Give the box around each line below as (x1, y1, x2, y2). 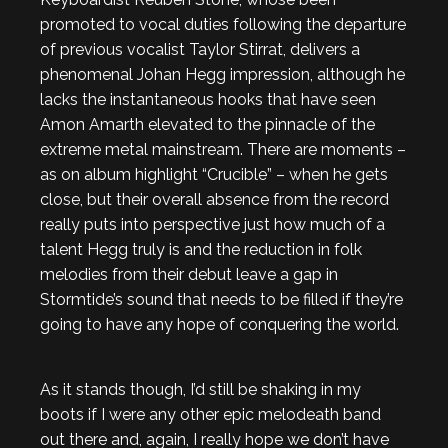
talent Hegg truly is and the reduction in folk (40, 239, 362, 259)
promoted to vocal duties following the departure (40, 14, 406, 34)
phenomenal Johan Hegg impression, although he (40, 64, 405, 84)
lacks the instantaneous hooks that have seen (40, 89, 376, 109)
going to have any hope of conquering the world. (40, 314, 399, 334)
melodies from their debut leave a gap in (40, 264, 338, 284)
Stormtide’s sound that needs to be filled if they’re (40, 289, 403, 309)
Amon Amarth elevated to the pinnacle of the (40, 114, 375, 134)
